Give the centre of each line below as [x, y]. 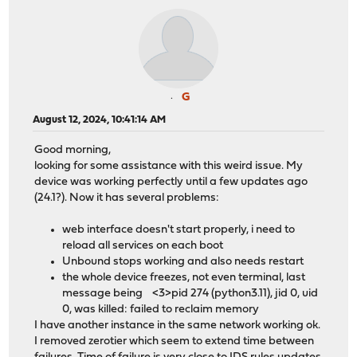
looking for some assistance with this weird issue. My [169, 167]
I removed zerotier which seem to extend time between [175, 342]
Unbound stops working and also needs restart [183, 262]
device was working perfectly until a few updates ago [171, 182]
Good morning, [73, 151]
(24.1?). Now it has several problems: [127, 198]
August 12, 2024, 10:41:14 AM [100, 120]
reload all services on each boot [143, 246]
